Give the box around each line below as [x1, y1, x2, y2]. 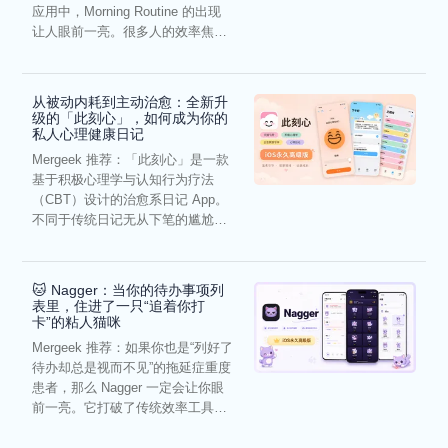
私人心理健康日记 [32, 126, 145, 143]
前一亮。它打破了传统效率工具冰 [32, 400, 228, 416]
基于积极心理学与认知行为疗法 [32, 172, 215, 188]
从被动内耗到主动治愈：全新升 [32, 94, 229, 111]
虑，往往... [32, 44, 97, 60]
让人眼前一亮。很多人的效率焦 [32, 24, 215, 40]
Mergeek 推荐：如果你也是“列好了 [32, 340, 234, 356]
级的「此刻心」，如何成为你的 [32, 110, 229, 127]
